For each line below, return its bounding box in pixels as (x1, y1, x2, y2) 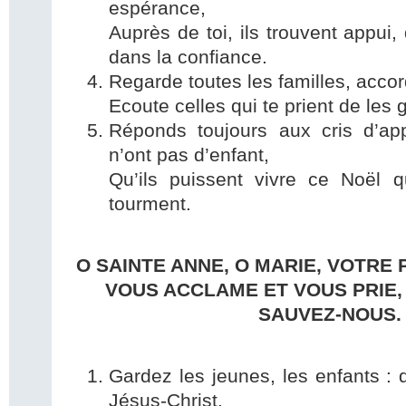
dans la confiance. (109, 46, 267, 69)
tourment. (109, 193, 191, 216)
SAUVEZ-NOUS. (257, 304, 401, 326)
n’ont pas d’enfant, (109, 144, 269, 167)
